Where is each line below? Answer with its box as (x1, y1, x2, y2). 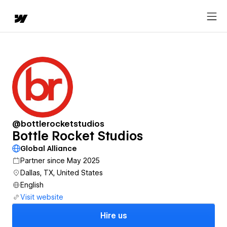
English (20, 181, 44, 189)
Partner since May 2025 (20, 157, 100, 165)
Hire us (100, 211, 127, 220)
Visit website (20, 193, 63, 201)
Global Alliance (20, 144, 77, 153)
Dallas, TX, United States (20, 169, 103, 177)
